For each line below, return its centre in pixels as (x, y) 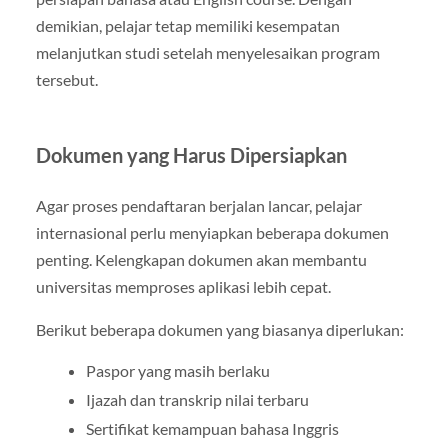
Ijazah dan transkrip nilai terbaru (197, 400)
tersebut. (66, 79)
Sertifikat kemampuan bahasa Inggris (212, 429)
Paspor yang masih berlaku (177, 371)
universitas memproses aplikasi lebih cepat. (183, 286)
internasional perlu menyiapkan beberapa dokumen (212, 232)
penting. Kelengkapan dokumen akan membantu (201, 259)
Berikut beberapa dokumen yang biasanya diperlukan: (219, 329)
